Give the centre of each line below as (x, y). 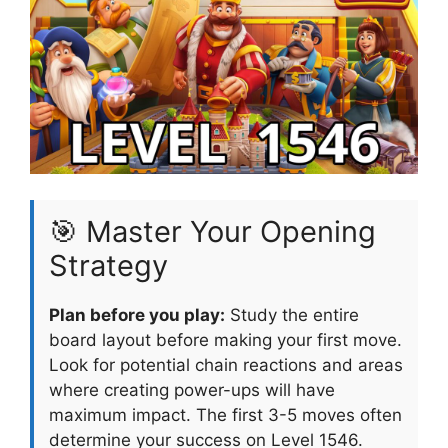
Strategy (108, 265)
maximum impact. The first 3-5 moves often (225, 414)
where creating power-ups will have (192, 389)
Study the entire (292, 314)
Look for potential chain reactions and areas (226, 364)
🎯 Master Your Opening (212, 231)
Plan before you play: (137, 314)
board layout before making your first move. (225, 339)
